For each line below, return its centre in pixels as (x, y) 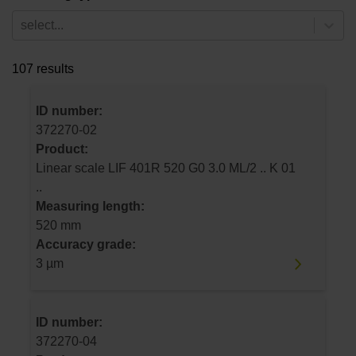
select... (42, 25)
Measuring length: (90, 207)
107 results (43, 69)
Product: (62, 149)
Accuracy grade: (86, 245)
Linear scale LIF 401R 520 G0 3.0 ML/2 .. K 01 (72, 168)
